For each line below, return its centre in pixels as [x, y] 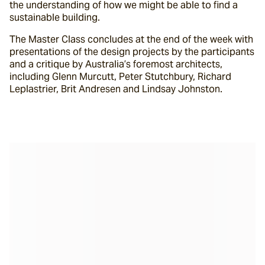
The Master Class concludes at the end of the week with [131, 39]
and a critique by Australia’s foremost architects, [116, 64]
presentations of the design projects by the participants [132, 52]
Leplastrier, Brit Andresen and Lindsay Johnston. [116, 89]
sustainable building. [55, 17]
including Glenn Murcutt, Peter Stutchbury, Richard [120, 77]
